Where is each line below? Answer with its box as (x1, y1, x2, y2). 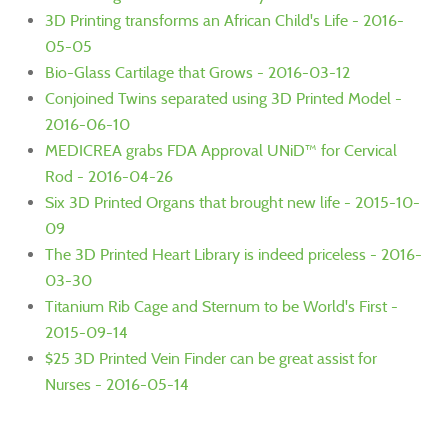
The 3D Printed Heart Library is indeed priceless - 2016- (45, 245, 422, 265)
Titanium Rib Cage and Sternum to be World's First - (45, 297, 398, 317)
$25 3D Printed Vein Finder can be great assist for (45, 349, 377, 369)
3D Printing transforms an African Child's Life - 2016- (45, 11, 404, 31)
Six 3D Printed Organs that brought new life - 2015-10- (45, 193, 420, 213)
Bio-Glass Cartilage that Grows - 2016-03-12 (45, 63, 350, 83)
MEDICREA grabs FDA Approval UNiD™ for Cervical (45, 141, 397, 161)
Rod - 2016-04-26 (45, 167, 173, 187)
